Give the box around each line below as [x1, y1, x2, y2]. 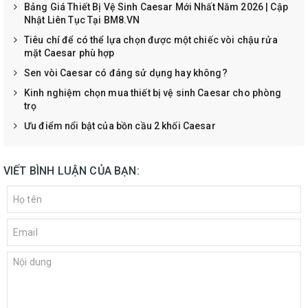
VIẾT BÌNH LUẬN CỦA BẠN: [3, 164, 140, 178]
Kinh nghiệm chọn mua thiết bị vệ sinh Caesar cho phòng [24, 87, 282, 99]
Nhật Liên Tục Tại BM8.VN [24, 14, 140, 26]
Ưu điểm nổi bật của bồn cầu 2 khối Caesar [24, 120, 216, 132]
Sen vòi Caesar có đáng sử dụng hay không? [24, 67, 228, 79]
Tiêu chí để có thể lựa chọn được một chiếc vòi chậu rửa [24, 34, 278, 46]
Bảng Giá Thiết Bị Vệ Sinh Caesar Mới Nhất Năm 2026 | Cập [24, 1, 288, 13]
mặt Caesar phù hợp [24, 47, 115, 59]
